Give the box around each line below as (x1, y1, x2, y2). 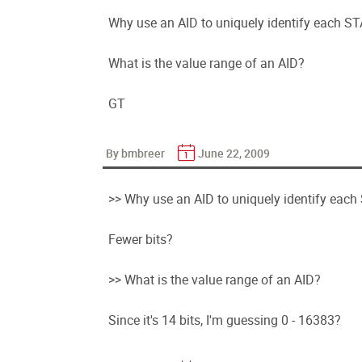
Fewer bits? (108, 230, 173, 248)
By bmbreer (106, 145, 167, 161)
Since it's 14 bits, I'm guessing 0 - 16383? (108, 311, 341, 329)
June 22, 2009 (198, 145, 270, 161)
